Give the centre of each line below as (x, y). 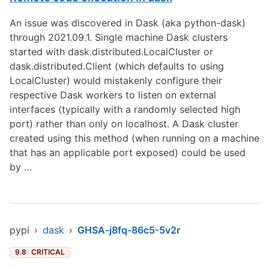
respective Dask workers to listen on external (113, 95)
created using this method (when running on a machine (134, 138)
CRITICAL (48, 252)
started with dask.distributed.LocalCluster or (111, 52)
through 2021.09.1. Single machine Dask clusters (119, 37)
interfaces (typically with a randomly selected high (125, 109)
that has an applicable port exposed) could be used (128, 153)
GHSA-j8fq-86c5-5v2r (129, 230)
